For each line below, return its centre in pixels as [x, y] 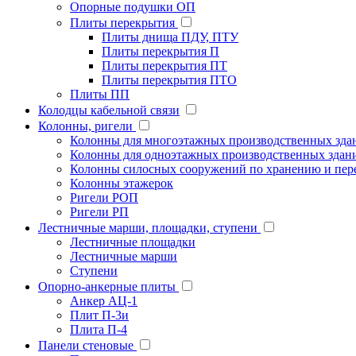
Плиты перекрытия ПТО [169, 80]
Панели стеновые [87, 346]
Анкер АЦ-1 [104, 301]
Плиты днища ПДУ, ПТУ [170, 37]
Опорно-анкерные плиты [108, 287]
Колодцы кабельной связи [109, 110]
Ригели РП [99, 212]
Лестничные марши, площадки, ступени [149, 228]
